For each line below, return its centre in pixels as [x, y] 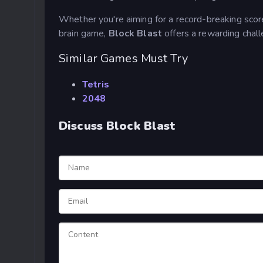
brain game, [84, 33]
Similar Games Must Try [123, 59]
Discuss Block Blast [117, 126]
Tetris [96, 84]
